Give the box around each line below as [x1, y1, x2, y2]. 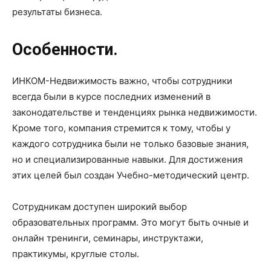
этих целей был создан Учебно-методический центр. [12, 169, 249, 181]
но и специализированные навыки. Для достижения [12, 154, 243, 165]
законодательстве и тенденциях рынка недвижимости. [12, 106, 257, 118]
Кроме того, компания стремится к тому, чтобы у [12, 122, 230, 134]
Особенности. [12, 40, 118, 59]
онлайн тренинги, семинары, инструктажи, [12, 232, 203, 244]
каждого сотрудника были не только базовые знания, [12, 138, 249, 149]
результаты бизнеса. [12, 6, 102, 18]
